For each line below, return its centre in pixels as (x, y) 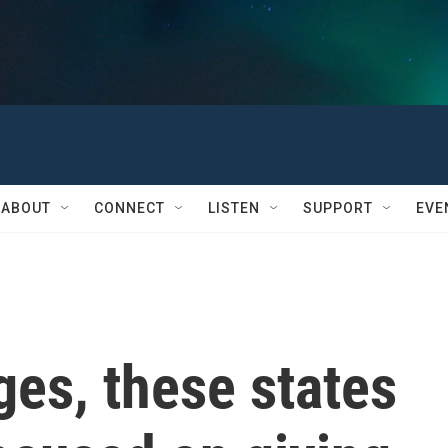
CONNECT (129, 208)
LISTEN (234, 208)
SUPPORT (338, 208)
